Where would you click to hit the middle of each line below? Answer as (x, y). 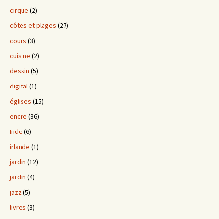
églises (21, 101)
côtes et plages (33, 26)
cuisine (20, 56)
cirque (19, 11)
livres (18, 208)
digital (19, 86)
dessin (20, 71)
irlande (20, 147)
